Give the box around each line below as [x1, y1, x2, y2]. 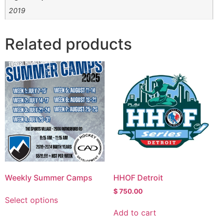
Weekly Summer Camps [5, 172, 92, 182]
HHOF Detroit [113, 172, 163, 182]
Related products [5, 35, 132, 54]
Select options [5, 195, 58, 205]
